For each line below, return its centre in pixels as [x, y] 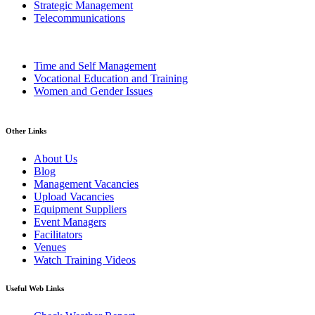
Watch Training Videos [85, 259]
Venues [50, 247]
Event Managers [70, 221]
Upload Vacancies [74, 196]
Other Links [26, 130]
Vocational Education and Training [111, 78]
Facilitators [58, 234]
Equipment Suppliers [80, 209]
